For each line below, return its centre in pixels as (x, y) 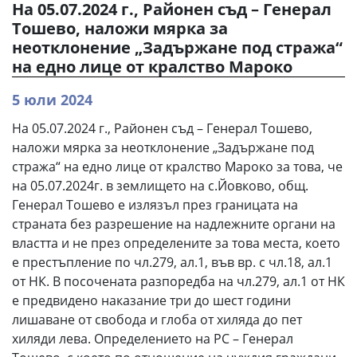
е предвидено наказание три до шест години (151, 300)
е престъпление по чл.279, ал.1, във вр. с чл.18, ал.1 (172, 262)
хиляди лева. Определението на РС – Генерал (153, 338)
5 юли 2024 (52, 99)
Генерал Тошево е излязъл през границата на (155, 204)
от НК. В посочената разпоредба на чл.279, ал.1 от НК (178, 281)
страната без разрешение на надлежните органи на (174, 224)
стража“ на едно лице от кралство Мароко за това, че (177, 166)
